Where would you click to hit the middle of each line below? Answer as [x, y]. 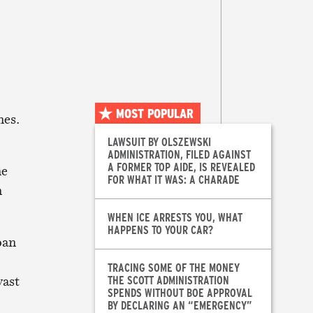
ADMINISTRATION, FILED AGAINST [179, 154]
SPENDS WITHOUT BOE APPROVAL [180, 293]
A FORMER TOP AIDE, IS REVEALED [181, 167]
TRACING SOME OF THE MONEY [173, 268]
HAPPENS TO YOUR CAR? [160, 230]
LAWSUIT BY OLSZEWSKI [159, 142]
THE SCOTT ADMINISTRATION [168, 280]
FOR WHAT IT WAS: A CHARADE [173, 180]
